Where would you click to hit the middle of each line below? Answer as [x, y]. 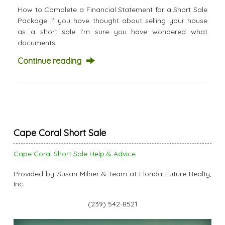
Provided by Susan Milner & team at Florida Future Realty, [113, 174]
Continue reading [49, 61]
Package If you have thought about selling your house [113, 21]
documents [36, 43]
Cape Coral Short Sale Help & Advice [75, 154]
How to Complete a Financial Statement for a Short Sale [113, 10]
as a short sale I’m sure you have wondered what [113, 32]
